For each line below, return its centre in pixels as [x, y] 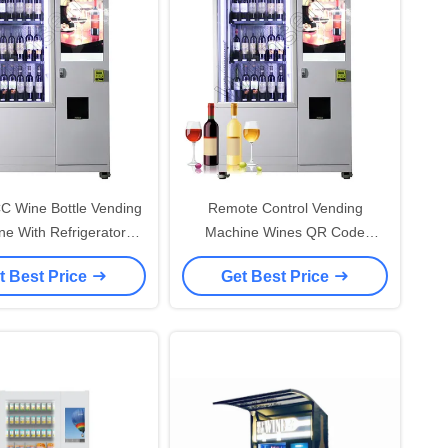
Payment [285, 256]
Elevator [43, 256]
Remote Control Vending [285, 208]
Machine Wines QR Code [285, 232]
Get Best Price [277, 276]
